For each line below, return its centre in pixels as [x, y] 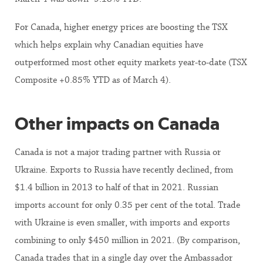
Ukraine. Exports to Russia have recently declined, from [124, 170]
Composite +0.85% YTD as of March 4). [93, 80]
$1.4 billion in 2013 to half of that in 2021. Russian [117, 187]
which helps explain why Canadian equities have [109, 45]
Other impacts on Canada [117, 124]
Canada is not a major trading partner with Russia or [118, 152]
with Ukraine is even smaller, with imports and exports [122, 222]
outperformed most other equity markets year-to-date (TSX [131, 62]
